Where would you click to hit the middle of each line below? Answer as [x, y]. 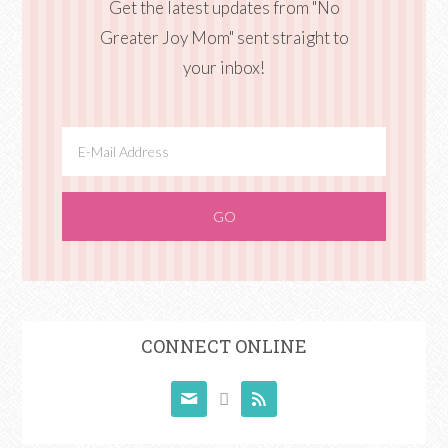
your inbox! [224, 67]
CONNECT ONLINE [224, 346]
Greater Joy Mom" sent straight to [224, 37]
